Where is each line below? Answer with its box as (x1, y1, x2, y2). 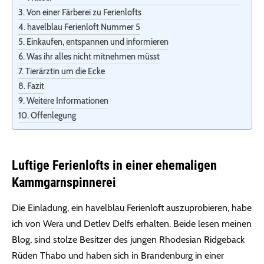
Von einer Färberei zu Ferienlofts (26, 6, 141, 18)
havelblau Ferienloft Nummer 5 (27, 21, 140, 32)
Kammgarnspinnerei (12, 174, 116, 190)
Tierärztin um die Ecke (25, 65, 105, 77)
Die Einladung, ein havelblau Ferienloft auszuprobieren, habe (12, 202, 252, 213)
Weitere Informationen (26, 95, 108, 106)
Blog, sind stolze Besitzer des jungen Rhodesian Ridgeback (12, 233, 245, 245)
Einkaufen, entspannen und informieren (26, 36, 169, 47)
